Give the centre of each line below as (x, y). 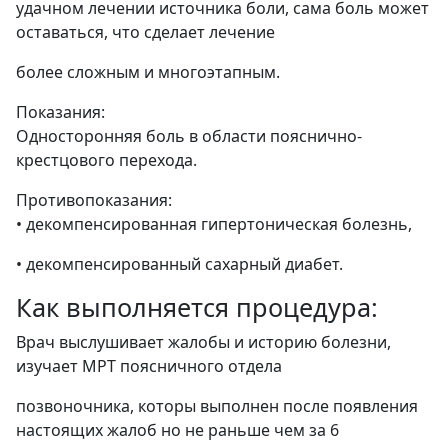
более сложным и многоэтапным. (148, 71)
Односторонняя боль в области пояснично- (189, 135)
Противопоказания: (94, 199)
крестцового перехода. (106, 159)
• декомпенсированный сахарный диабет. (179, 263)
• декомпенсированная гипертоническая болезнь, (214, 223)
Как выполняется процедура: (197, 306)
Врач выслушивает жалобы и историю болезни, (203, 341)
